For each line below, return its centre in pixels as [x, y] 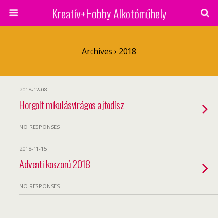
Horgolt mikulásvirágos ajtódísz [72, 104]
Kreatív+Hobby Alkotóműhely [109, 13]
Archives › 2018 [109, 51]
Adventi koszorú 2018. [55, 164]
